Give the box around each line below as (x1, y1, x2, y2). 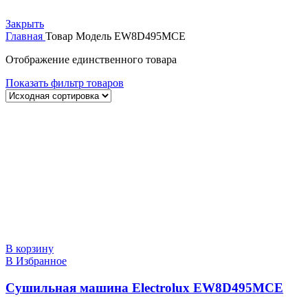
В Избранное (5, 254, 67, 267)
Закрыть (5, 17, 44, 30)
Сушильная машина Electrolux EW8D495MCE (5, 280, 283, 295)
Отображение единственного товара (5, 53, 177, 65)
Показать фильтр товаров (5, 76, 124, 89)
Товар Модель (45, 30, 114, 42)
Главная (5, 30, 45, 42)
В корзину (5, 242, 54, 254)
